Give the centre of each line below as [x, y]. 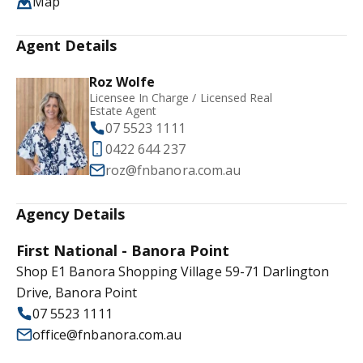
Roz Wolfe [122, 82]
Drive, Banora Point [77, 293]
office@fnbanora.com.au [107, 335]
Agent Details [67, 45]
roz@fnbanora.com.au [173, 170]
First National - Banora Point [123, 250]
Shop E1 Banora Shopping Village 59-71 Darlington [173, 271]
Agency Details [71, 214]
